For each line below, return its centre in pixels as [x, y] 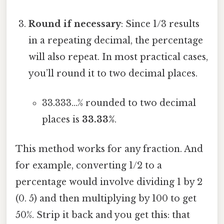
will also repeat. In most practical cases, [118, 57]
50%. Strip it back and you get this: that [103, 215]
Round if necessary [75, 24]
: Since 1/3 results [160, 24]
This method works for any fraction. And [109, 149]
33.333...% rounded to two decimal [119, 103]
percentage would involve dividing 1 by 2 [109, 182]
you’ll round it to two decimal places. [113, 73]
